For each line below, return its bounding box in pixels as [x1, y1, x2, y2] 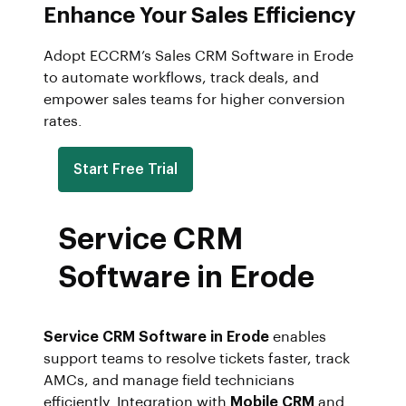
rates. [43, 113, 82, 129]
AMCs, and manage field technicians [43, 372, 295, 388]
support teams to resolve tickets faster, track [43, 351, 350, 366]
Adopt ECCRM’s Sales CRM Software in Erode [43, 48, 353, 63]
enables [269, 329, 326, 344]
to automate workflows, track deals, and [43, 70, 319, 85]
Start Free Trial [73, 161, 178, 177]
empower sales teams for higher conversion [43, 92, 345, 107]
